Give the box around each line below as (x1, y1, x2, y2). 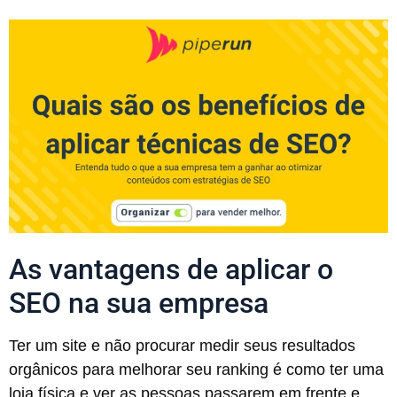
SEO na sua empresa (9, 285, 269, 320)
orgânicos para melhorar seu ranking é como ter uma (9, 360, 384, 378)
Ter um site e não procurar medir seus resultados (9, 336, 355, 354)
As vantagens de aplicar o (9, 252, 333, 286)
